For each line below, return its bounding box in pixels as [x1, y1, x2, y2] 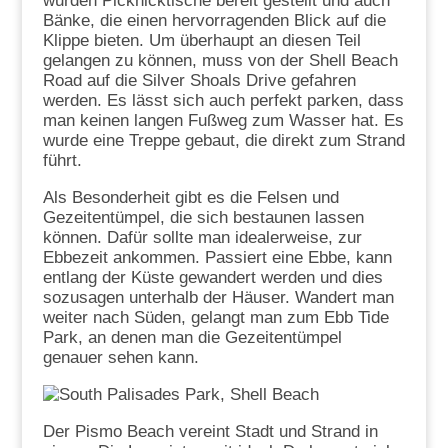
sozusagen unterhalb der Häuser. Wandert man [42, 288, 394, 308]
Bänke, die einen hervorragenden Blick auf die [42, 11, 386, 31]
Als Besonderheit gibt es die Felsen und [42, 188, 339, 208]
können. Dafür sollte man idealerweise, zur [42, 228, 362, 248]
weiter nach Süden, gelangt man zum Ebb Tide [42, 308, 389, 328]
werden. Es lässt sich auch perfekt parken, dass [42, 91, 404, 111]
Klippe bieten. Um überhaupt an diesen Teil [42, 31, 361, 51]
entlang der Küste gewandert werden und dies [42, 268, 383, 288]
